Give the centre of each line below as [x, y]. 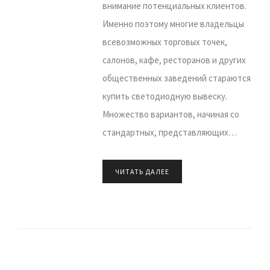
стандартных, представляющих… [170, 132]
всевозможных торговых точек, [165, 42]
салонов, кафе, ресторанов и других [174, 60]
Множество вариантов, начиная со [171, 114]
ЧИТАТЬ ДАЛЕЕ [142, 171]
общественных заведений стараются [177, 78]
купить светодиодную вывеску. [165, 96]
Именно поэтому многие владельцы [173, 24]
